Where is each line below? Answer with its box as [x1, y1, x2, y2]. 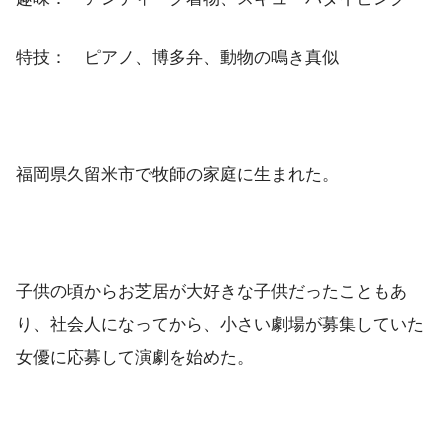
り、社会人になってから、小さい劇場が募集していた [16, 315, 424, 335]
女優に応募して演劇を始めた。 [16, 348, 254, 368]
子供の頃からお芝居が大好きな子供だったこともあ [16, 282, 407, 302]
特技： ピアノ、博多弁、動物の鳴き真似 [16, 47, 339, 67]
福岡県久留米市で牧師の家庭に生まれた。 [16, 164, 339, 184]
